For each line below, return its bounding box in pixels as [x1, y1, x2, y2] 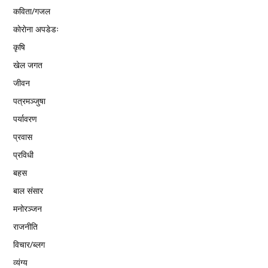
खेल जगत [13, 59, 42, 71]
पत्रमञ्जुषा [13, 95, 45, 106]
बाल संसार [13, 184, 43, 196]
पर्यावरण [13, 112, 37, 124]
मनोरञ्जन [13, 202, 42, 214]
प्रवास [13, 130, 32, 142]
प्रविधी [13, 148, 33, 160]
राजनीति [13, 220, 38, 232]
